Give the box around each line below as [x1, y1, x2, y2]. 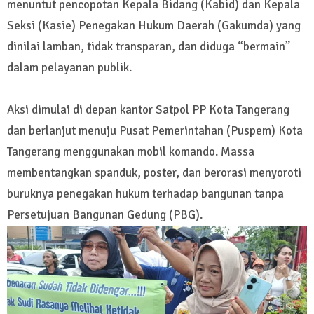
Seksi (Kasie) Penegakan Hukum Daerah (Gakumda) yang [7, 18, 301, 34]
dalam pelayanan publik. [7, 60, 132, 76]
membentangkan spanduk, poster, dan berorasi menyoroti [7, 165, 301, 181]
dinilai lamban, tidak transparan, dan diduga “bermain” [7, 39, 290, 55]
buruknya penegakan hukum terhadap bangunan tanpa [7, 186, 284, 202]
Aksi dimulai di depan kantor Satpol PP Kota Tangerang [7, 102, 289, 118]
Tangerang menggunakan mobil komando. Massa [7, 144, 254, 160]
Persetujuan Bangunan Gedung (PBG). [7, 207, 203, 223]
